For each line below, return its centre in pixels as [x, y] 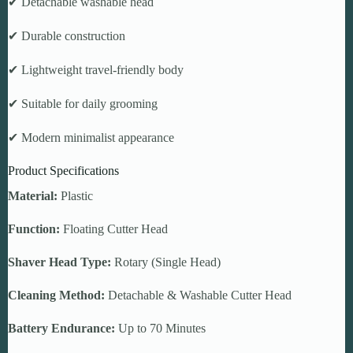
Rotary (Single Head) [166, 262]
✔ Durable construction [67, 35]
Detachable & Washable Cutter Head [198, 295]
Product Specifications [63, 170]
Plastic [75, 196]
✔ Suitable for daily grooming [83, 103]
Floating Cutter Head [114, 229]
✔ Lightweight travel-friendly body [96, 69]
